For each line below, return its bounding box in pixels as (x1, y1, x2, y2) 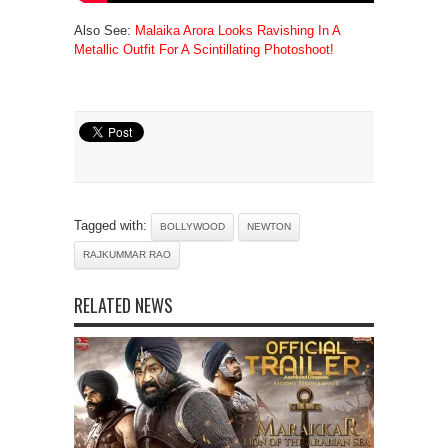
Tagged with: (74, 217, 151, 233)
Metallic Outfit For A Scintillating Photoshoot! (74, 41, 334, 57)
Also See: (74, 22, 135, 38)
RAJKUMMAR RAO (83, 248, 171, 260)
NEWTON (247, 220, 291, 232)
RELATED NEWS (74, 291, 173, 318)
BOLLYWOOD (160, 220, 225, 232)
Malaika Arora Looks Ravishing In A (135, 22, 340, 38)
